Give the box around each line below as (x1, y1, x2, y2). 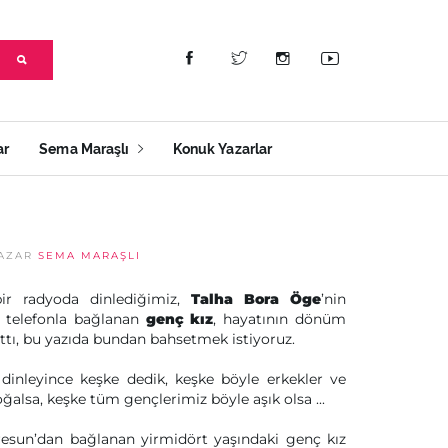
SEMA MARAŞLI (38, 249, 141, 262)
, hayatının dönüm (213, 310, 347, 328)
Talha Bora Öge (191, 290, 321, 308)
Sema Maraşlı (39, 141, 133, 158)
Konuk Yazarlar (172, 141, 273, 158)
